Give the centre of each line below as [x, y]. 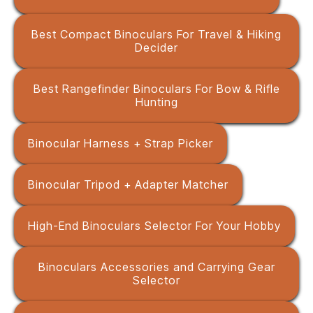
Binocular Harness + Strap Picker [121, 143]
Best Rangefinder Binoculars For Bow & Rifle [156, 89]
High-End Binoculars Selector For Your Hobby [154, 226]
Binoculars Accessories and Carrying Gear [156, 267]
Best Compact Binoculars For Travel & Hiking [156, 34]
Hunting [156, 102]
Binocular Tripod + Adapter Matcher [128, 184]
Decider [156, 48]
